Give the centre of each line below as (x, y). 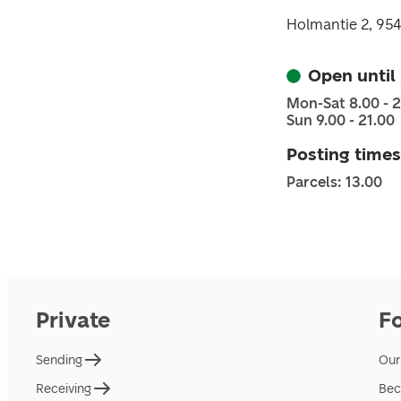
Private (73, 320)
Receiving (64, 388)
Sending (59, 360)
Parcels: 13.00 (334, 182)
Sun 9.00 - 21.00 (341, 120)
